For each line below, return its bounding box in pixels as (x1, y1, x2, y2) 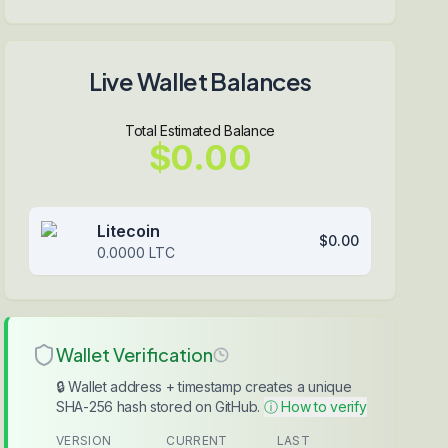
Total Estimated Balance (124, 122, 276, 139)
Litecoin (97, 221, 160, 241)
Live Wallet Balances (88, 66, 312, 96)
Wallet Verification (56, 343, 213, 366)
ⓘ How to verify (264, 398, 367, 415)
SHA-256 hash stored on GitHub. (56, 398, 260, 415)
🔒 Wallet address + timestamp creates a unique (56, 378, 352, 395)
